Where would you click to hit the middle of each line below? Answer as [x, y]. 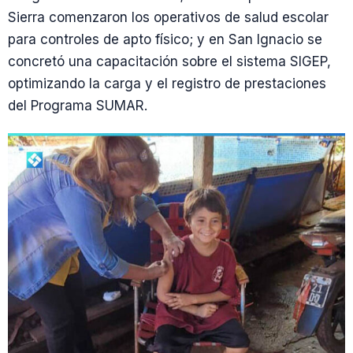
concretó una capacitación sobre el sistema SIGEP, [169, 62]
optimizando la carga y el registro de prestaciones [167, 84]
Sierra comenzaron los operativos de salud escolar [168, 18]
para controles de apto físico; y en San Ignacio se [165, 40]
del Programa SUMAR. [78, 106]
